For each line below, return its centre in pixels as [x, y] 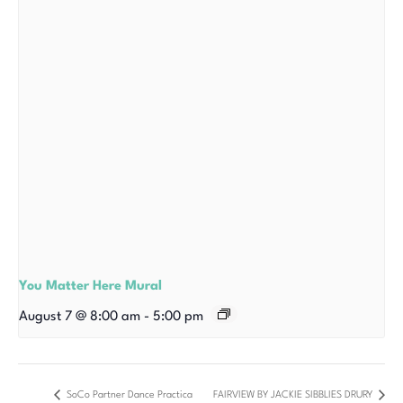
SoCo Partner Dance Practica [128, 396]
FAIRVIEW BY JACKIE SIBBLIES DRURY [294, 396]
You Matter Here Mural [90, 287]
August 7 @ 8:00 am [80, 318]
